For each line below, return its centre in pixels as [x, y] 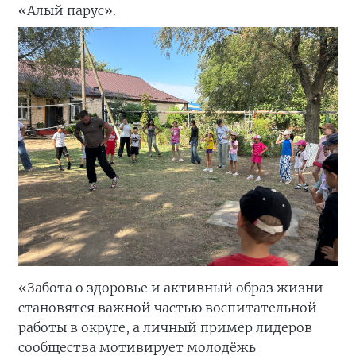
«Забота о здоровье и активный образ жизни [171, 288]
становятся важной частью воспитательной [168, 308]
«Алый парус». [67, 10]
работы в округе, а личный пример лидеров [165, 328]
